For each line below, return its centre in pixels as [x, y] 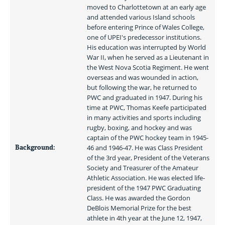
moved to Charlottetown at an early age [146, 7]
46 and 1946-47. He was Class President [145, 148]
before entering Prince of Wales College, [146, 27]
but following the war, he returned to [142, 87]
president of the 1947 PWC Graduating [144, 188]
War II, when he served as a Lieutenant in [148, 57]
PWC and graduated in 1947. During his [145, 97]
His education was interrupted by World [146, 47]
